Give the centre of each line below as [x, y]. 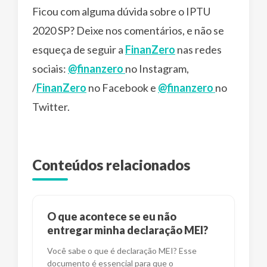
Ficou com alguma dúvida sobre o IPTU [121, 12]
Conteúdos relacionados [111, 165]
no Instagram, [157, 69]
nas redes [198, 50]
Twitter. [51, 107]
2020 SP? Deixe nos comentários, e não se [128, 31]
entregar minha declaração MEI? [128, 230]
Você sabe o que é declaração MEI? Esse [122, 251]
